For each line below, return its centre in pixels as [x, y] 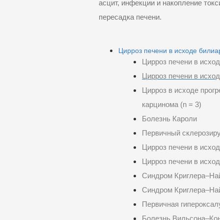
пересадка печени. [130, 17]
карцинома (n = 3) [172, 104]
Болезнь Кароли [170, 119]
